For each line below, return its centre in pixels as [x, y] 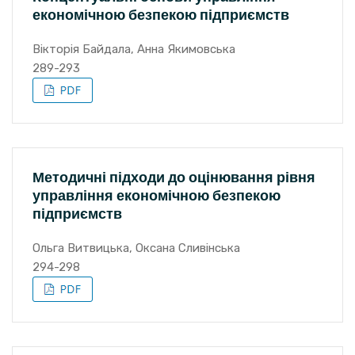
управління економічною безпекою [157, 195]
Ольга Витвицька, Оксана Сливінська [136, 248]
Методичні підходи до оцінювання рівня [174, 177]
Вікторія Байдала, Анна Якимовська [134, 49]
